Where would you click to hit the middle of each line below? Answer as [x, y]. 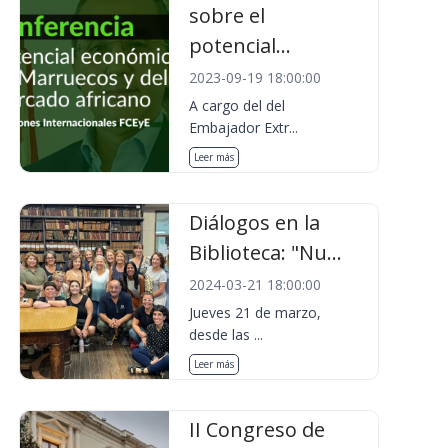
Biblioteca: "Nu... [266, 252]
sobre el [227, 15]
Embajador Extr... [244, 127]
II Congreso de [257, 429]
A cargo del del [237, 105]
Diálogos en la [255, 222]
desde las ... [226, 334]
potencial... [240, 45]
